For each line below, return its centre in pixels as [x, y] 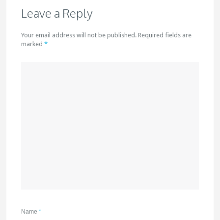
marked [33, 44]
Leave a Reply [57, 13]
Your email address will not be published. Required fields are [107, 35]
